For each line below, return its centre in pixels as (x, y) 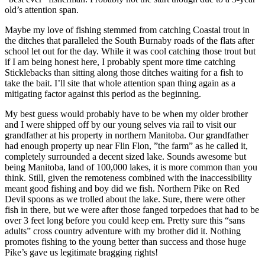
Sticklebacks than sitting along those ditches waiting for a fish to (124, 72)
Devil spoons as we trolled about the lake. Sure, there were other (125, 199)
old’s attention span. (42, 9)
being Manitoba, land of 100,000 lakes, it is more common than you (131, 167)
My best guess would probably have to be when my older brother (126, 114)
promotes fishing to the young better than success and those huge (125, 241)
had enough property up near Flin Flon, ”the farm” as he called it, (126, 146)
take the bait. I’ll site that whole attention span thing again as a (120, 83)
